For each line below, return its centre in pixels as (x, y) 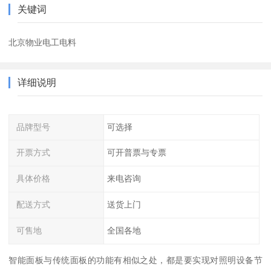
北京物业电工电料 (43, 42)
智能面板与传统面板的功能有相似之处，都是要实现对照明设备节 (135, 260)
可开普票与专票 (136, 153)
